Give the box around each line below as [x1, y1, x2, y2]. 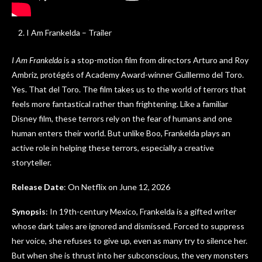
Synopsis [12, 206, 46, 216]
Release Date [12, 181, 64, 192]
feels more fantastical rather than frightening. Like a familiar [12, 98, 228, 109]
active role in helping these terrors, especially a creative [12, 142, 214, 153]
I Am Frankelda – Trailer [26, 27, 112, 37]
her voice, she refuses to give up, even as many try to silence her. [12, 235, 247, 246]
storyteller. [12, 157, 53, 167]
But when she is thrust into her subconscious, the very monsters [12, 250, 249, 260]
